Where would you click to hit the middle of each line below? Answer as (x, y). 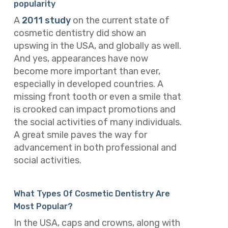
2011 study (46, 21)
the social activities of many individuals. (97, 122)
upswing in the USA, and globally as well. (97, 46)
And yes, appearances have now (81, 59)
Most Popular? (44, 206)
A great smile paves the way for (80, 135)
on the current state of (120, 21)
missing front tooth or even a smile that (97, 97)
